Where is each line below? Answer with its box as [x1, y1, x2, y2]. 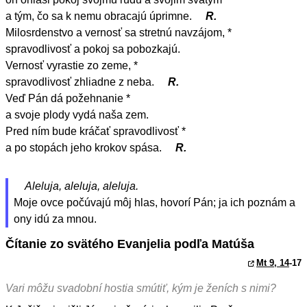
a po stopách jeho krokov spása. [5, 142, 164, 154]
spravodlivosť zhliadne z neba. [5, 76, 157, 88]
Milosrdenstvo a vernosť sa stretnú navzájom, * [5, 27, 232, 39]
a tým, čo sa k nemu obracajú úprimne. [5, 10, 195, 23]
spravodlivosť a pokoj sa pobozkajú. [5, 43, 180, 56]
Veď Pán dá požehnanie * [5, 93, 130, 105]
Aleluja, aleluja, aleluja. [25, 180, 138, 193]
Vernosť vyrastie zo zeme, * [5, 60, 138, 72]
